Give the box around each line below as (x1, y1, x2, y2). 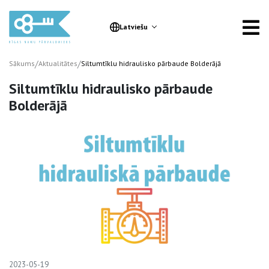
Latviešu (119, 22, 148, 31)
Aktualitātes (38, 59, 77, 68)
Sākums (9, 59, 35, 68)
